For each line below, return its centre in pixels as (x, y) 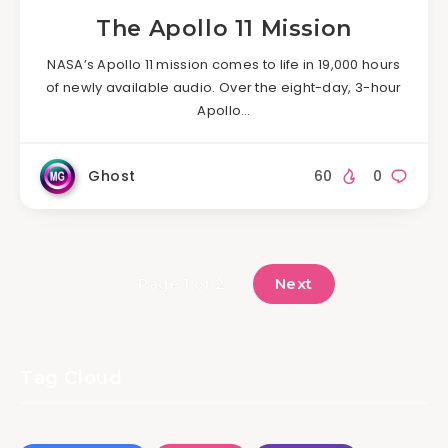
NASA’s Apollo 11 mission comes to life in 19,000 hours (224, 64)
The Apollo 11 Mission (224, 28)
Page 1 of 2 (181, 284)
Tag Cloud (71, 378)
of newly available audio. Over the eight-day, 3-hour (224, 87)
